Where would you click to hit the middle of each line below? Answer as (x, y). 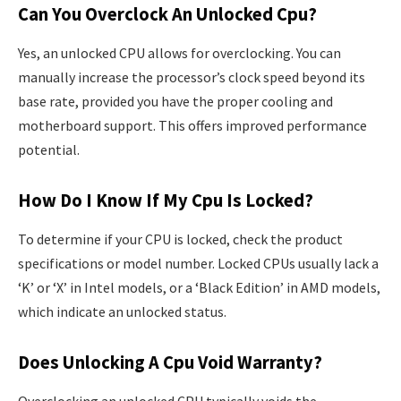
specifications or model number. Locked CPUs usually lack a (198, 264)
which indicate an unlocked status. (122, 312)
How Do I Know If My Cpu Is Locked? (166, 200)
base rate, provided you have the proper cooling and (175, 102)
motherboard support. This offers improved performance (192, 126)
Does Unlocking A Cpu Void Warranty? (170, 362)
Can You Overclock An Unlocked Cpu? (167, 14)
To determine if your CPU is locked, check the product (180, 239)
